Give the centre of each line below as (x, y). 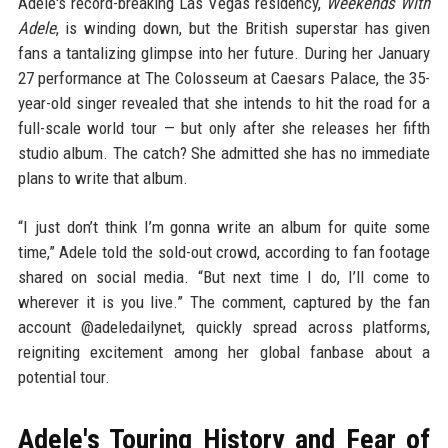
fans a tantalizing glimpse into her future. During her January (224, 53)
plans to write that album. (102, 178)
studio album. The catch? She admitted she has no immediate (224, 153)
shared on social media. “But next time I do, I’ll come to (224, 277)
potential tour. (63, 377)
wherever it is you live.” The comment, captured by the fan (224, 302)
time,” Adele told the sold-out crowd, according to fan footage (224, 252)
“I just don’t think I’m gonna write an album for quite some (224, 227)
